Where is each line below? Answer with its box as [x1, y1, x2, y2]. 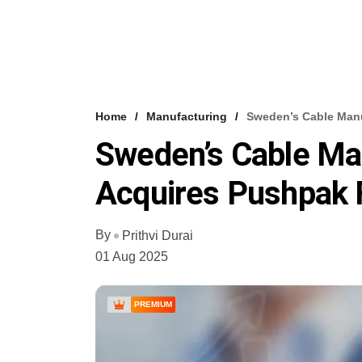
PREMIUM [134, 299, 172, 309]
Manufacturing [146, 110, 227, 123]
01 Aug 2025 [95, 249, 168, 263]
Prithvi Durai [122, 228, 193, 242]
